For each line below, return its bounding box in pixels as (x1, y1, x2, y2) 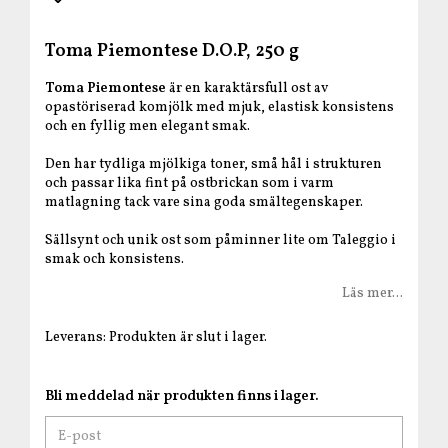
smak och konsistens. (45, 250, 184, 270)
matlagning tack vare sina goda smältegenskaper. (45, 193, 363, 213)
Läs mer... (342, 284, 403, 304)
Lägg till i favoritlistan (45, 16, 296, 53)
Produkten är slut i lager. (109, 328, 267, 348)
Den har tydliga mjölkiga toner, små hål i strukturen (45, 155, 382, 175)
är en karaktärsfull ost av (166, 79, 328, 99)
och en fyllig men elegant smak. (45, 117, 250, 137)
